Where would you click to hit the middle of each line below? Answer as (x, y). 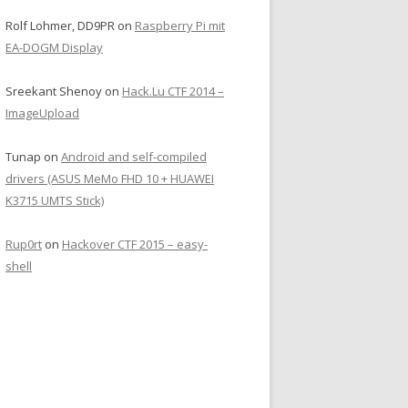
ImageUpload (42, 113)
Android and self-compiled (134, 157)
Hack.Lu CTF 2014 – (173, 92)
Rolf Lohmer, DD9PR (60, 26)
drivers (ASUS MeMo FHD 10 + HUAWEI (110, 179)
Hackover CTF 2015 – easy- (135, 245)
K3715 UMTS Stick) (55, 201)
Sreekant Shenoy (54, 92)
